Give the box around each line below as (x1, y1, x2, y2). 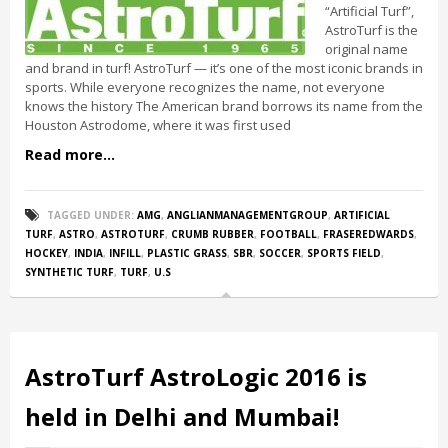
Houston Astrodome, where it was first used (25, 116, 291, 134)
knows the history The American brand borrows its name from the (25, 97, 423, 115)
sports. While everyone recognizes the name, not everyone (25, 78, 385, 96)
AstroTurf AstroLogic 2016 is (25, 360, 367, 393)
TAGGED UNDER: (47, 208, 134, 222)
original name (325, 40, 408, 58)
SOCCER (259, 246, 301, 260)
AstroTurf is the (325, 21, 418, 39)
